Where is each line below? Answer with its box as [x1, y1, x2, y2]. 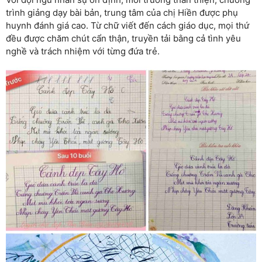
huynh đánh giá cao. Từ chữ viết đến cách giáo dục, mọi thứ [6, 19, 249, 31]
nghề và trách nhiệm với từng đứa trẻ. [6, 45, 160, 57]
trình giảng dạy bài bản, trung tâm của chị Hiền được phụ [6, 6, 238, 18]
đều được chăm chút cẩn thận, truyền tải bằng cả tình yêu [6, 32, 241, 44]
